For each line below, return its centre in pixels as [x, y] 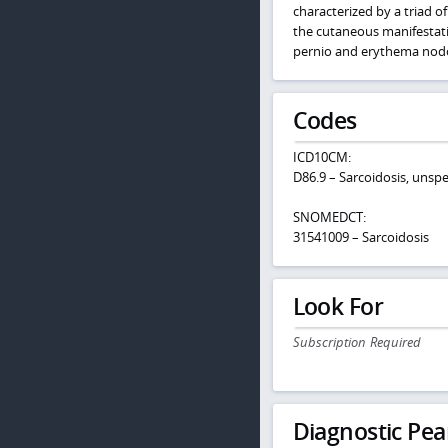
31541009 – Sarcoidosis [360, 236]
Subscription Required [357, 342]
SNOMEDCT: [329, 216]
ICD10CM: [321, 156]
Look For [337, 306]
